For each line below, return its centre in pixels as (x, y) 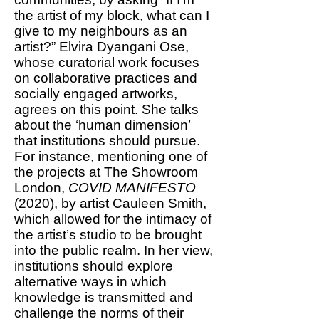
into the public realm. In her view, (114, 250)
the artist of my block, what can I (112, 15)
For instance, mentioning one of (111, 156)
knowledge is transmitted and (104, 297)
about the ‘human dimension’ (102, 125)
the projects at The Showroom (106, 172)
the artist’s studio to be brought (108, 235)
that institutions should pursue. (107, 141)
